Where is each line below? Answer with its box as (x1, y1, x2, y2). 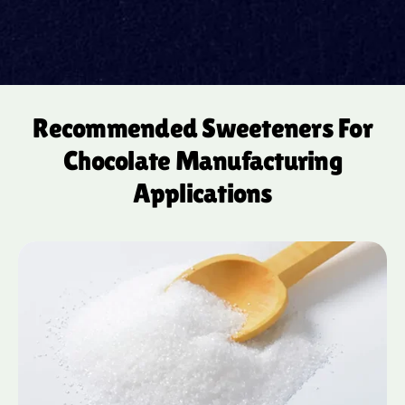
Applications (132, 177, 273, 210)
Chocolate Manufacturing (63, 145, 342, 177)
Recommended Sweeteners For (33, 112, 372, 145)
